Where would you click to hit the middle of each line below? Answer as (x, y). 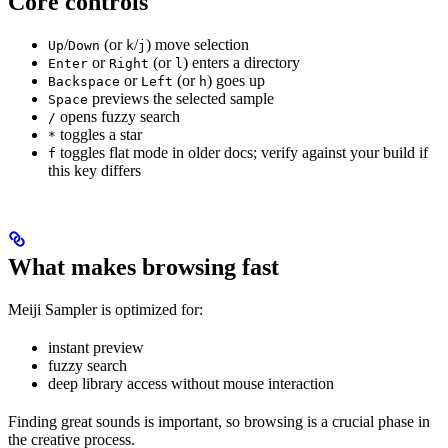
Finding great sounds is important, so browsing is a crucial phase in (219, 421)
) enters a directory (241, 62)
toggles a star (99, 134)
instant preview (96, 347)
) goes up (236, 80)
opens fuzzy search (118, 116)
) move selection (197, 44)
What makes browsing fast (143, 266)
